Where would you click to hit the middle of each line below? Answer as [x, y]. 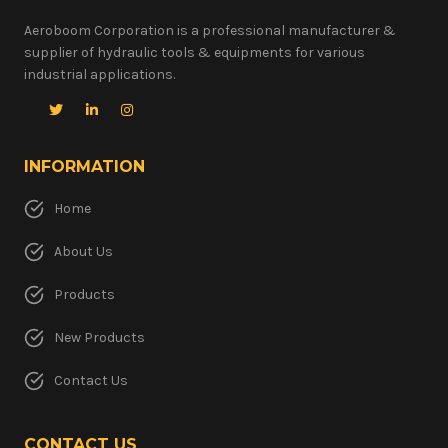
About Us [83, 251]
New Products [99, 337]
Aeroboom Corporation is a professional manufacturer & [210, 30]
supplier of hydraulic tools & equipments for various [194, 52]
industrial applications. [99, 74]
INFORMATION [84, 166]
